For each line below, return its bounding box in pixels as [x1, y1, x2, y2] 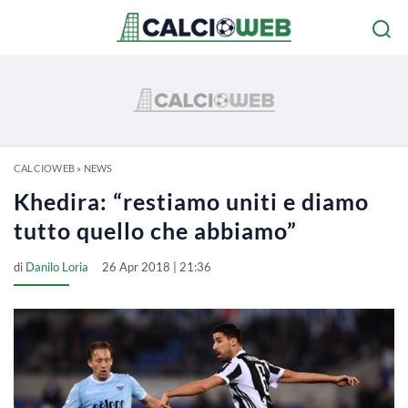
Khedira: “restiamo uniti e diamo [14, 188, 369, 215]
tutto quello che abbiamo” [14, 217, 297, 244]
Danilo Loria [25, 260, 88, 274]
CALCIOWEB [14, 162, 75, 174]
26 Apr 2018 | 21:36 [102, 260, 211, 274]
